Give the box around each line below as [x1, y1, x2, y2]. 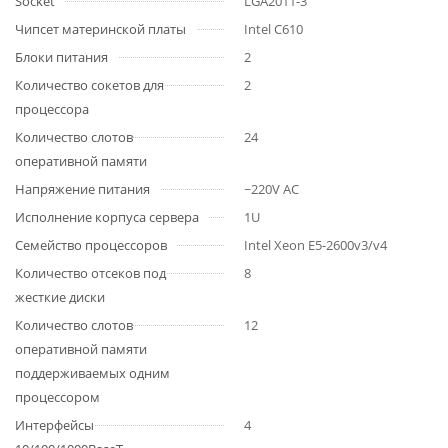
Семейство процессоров [15, 236, 167, 254]
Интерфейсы [15, 416, 94, 434]
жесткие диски [15, 288, 105, 306]
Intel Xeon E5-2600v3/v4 [244, 236, 387, 254]
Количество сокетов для [15, 76, 164, 94]
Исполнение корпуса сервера [15, 208, 199, 226]
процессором [15, 388, 100, 406]
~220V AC [244, 180, 299, 198]
